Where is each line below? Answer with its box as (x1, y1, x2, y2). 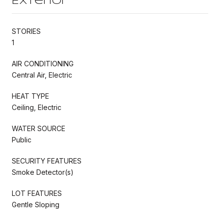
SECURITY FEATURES (12, 156, 82, 165)
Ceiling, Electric (12, 103, 61, 111)
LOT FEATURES (12, 189, 62, 197)
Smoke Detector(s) (12, 167, 74, 176)
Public (12, 135, 31, 144)
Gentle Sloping (12, 200, 59, 209)
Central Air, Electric (12, 70, 72, 79)
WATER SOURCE (12, 124, 65, 133)
